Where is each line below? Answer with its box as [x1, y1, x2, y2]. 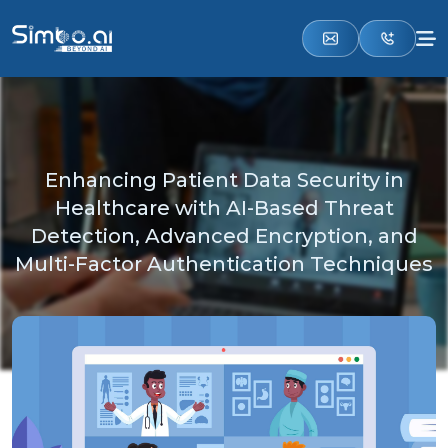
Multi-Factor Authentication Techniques [15, 252, 433, 276]
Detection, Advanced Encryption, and [30, 224, 418, 248]
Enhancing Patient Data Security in [44, 168, 404, 192]
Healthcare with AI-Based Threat [54, 196, 394, 220]
